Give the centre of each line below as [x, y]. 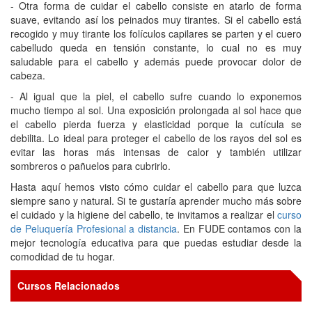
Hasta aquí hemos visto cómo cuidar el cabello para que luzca [156, 186]
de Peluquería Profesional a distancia [94, 228]
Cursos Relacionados [69, 285]
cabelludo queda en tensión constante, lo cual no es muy [156, 47]
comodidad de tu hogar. [63, 256]
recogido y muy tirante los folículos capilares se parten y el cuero [156, 33]
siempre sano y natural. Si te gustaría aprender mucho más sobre [156, 200]
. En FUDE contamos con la [240, 228]
